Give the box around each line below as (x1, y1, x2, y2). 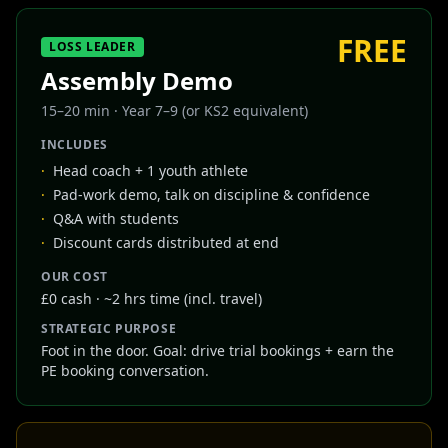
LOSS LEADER (49, 38, 136, 55)
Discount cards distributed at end (53, 233, 279, 252)
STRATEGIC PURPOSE (41, 320, 177, 337)
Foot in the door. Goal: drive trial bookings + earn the (41, 341, 394, 360)
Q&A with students (53, 209, 179, 228)
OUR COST (41, 268, 108, 285)
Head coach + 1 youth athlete (53, 161, 248, 180)
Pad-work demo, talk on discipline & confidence (53, 185, 370, 204)
